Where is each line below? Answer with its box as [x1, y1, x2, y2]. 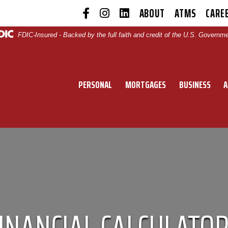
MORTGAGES [125, 76, 166, 93]
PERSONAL [78, 76, 112, 93]
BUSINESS [179, 76, 211, 93]
